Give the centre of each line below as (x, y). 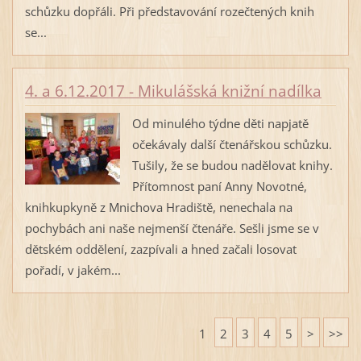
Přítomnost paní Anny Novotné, (219, 187)
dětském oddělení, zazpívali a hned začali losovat (160, 249)
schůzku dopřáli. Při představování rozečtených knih (169, 11)
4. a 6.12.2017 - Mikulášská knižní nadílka (173, 91)
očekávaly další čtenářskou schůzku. (232, 145)
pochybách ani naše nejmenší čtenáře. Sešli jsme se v (172, 228)
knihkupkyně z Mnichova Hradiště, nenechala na (158, 207)
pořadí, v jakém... (73, 270)
